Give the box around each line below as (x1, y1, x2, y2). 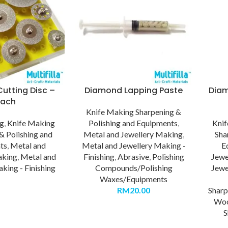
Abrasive (117, 151, 149, 161)
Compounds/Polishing (95, 162, 173, 173)
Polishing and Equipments (88, 118, 178, 128)
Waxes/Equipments (100, 174, 168, 184)
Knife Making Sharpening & (86, 106, 182, 117)
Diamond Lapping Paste (84, 84, 183, 96)
